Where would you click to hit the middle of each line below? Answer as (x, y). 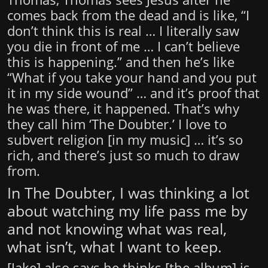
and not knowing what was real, (117, 229)
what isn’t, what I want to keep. (115, 247)
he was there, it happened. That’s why (123, 109)
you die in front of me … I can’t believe (124, 47)
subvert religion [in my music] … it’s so (125, 140)
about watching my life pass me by (127, 211)
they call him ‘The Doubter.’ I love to (117, 124)
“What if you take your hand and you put (132, 78)
